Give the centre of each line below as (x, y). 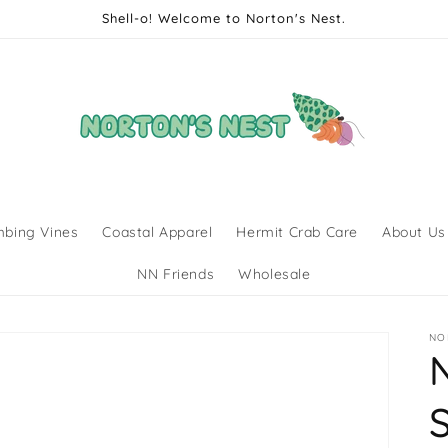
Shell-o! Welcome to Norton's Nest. (223, 18)
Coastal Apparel (157, 232)
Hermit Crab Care (297, 232)
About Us (414, 232)
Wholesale (274, 274)
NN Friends (176, 274)
